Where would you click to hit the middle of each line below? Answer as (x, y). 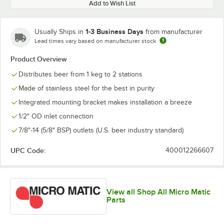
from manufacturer (174, 32)
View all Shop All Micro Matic (158, 192)
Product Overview (39, 59)
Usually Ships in (60, 32)
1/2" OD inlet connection (56, 116)
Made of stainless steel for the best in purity (86, 88)
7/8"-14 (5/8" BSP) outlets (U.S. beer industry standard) (101, 130)
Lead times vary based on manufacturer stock (95, 41)
